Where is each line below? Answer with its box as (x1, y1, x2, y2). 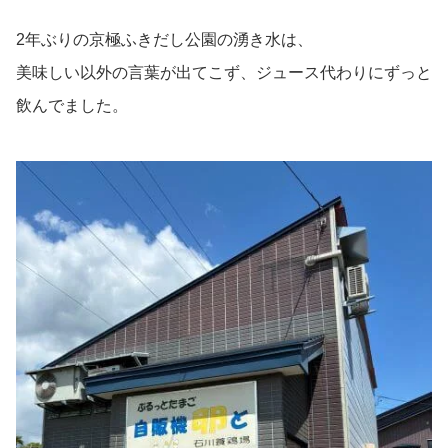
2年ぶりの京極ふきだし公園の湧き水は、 (16, 31, 313, 49)
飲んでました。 (16, 97, 128, 115)
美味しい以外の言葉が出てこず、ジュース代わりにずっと (16, 64, 432, 82)
